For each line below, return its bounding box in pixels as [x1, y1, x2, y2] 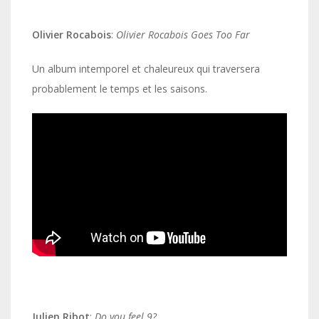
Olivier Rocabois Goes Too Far [116, 28, 250, 42]
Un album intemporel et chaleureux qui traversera [32, 62, 260, 76]
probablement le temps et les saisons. [32, 82, 207, 96]
